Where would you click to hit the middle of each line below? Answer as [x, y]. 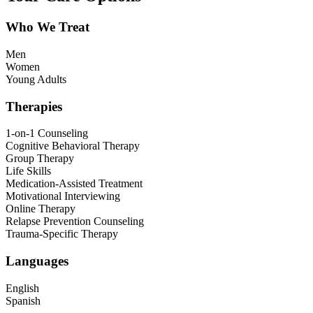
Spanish [23, 300]
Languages [37, 261]
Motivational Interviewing [63, 196]
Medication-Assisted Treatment [74, 184]
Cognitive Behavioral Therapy [73, 146]
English [22, 288]
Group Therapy [40, 159]
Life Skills [28, 171]
